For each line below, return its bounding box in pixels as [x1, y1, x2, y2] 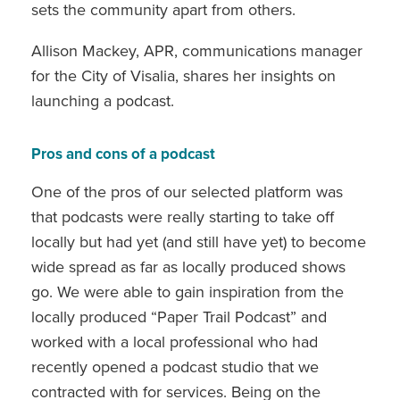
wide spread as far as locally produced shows [31, 256, 346, 277]
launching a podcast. [31, 90, 179, 111]
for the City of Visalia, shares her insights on [31, 65, 336, 86]
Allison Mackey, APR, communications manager [31, 40, 362, 61]
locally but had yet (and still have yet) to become [31, 231, 366, 252]
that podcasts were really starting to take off [31, 206, 334, 227]
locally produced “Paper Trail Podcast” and [31, 306, 327, 327]
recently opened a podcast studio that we [31, 356, 319, 377]
